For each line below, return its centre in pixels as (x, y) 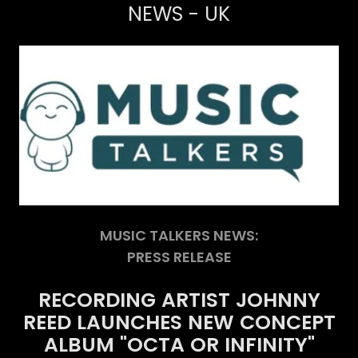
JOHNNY (278, 300)
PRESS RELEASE (179, 257)
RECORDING (97, 300)
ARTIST (195, 300)
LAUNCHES (129, 322)
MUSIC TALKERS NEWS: (179, 235)
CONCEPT (287, 322)
